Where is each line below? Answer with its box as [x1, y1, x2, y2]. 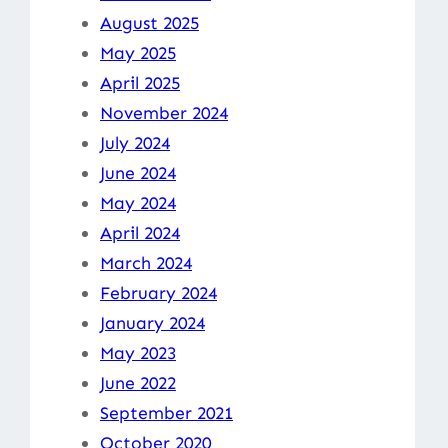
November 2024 [100, 101, 228, 124]
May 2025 [100, 41, 176, 64]
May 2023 [100, 341, 176, 364]
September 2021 [100, 401, 233, 424]
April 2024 [100, 221, 180, 244]
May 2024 [100, 191, 176, 214]
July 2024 [100, 131, 170, 154]
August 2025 [100, 11, 199, 34]
